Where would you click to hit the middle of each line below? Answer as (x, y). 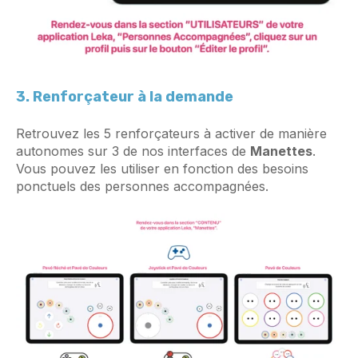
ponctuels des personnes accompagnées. (142, 187)
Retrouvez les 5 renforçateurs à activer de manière (171, 134)
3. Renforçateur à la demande (125, 96)
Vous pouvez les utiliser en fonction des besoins (162, 169)
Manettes (281, 151)
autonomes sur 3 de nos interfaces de (133, 151)
